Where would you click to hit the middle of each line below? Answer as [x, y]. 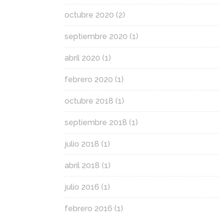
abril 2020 [82, 58]
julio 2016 [82, 187]
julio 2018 [82, 144]
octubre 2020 [89, 15]
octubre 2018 [89, 101]
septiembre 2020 [96, 36]
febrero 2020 [89, 79]
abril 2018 [82, 165]
